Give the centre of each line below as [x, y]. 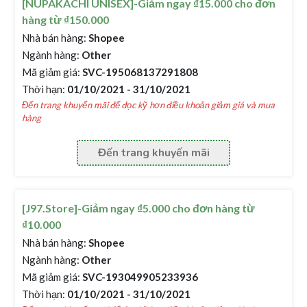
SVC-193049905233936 [139, 277]
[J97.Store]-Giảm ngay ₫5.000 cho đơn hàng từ [139, 208]
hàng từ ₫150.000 [66, 20]
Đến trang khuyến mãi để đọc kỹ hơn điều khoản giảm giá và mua [149, 105]
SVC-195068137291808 [139, 72]
